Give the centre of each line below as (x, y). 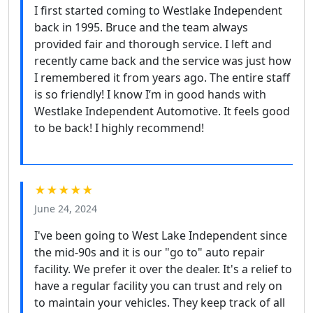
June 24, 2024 (66, 208)
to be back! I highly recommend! (119, 128)
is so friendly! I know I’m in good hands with (150, 94)
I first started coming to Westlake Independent (158, 10)
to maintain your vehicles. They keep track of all (160, 302)
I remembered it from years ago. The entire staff (162, 77)
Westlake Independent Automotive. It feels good (162, 111)
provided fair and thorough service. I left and (153, 44)
